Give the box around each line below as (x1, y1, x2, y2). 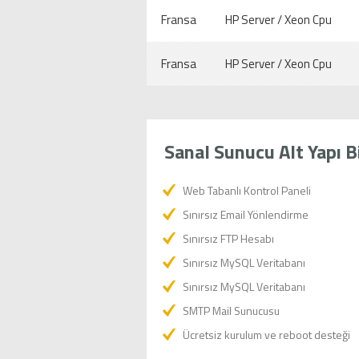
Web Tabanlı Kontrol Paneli (183, 182, 311, 199)
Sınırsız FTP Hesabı (183, 230, 274, 247)
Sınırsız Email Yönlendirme (183, 206, 309, 223)
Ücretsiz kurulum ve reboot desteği (183, 326, 350, 343)
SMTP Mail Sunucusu (183, 302, 280, 319)
